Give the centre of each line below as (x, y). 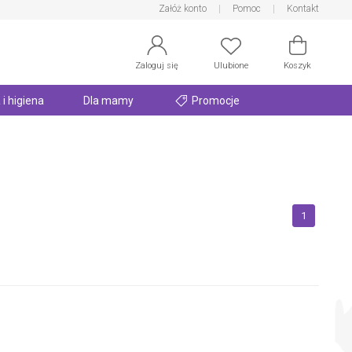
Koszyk (298, 66)
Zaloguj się (157, 66)
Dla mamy (108, 101)
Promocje (214, 101)
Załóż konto (183, 9)
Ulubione (231, 66)
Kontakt (303, 9)
